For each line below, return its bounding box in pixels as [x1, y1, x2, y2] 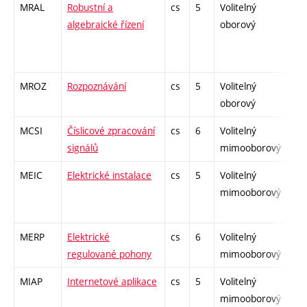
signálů [67, 140, 98, 154]
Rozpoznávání [67, 79, 126, 93]
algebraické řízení [67, 17, 144, 31]
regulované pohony [67, 247, 151, 260]
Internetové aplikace [67, 274, 157, 288]
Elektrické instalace [67, 168, 151, 182]
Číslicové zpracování [67, 123, 155, 137]
